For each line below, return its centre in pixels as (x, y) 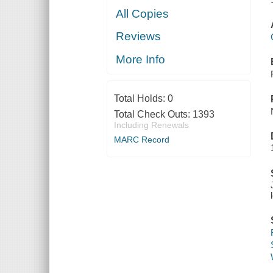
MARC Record (141, 139)
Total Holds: (140, 98)
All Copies (143, 13)
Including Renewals (151, 125)
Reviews (139, 37)
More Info (141, 59)
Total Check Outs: (153, 114)
